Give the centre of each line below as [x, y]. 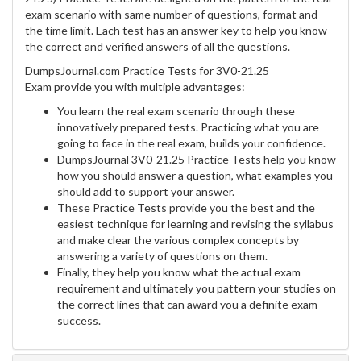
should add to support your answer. [146, 192]
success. [79, 321]
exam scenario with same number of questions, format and [171, 15]
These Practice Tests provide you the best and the [186, 208]
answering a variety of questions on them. [162, 256]
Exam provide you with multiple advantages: [135, 87]
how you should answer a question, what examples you [195, 176]
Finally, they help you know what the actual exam [179, 272]
